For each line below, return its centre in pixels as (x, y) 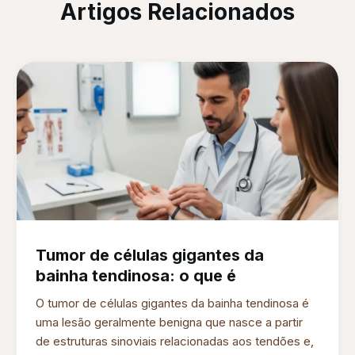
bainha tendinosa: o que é (136, 276)
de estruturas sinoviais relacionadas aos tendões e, (175, 342)
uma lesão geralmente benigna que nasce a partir (169, 323)
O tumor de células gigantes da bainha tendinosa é (172, 303)
